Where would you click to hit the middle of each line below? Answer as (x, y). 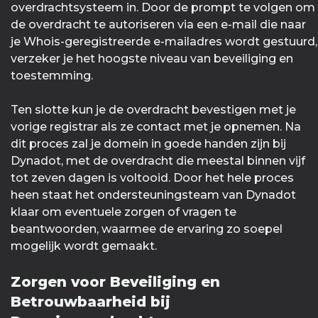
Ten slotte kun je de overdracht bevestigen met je (153, 110)
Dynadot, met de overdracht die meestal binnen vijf (158, 161)
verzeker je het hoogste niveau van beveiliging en (152, 59)
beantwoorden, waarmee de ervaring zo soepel (147, 229)
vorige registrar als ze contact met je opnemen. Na (156, 127)
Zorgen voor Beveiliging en (115, 282)
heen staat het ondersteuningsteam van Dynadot (153, 195)
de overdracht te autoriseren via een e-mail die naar (158, 25)
